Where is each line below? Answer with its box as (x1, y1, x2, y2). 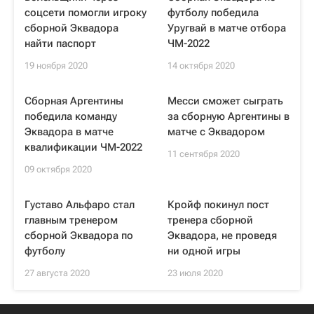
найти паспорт (25, 37, 96, 50)
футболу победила (168, 6, 259, 19)
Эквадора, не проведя (168, 229, 277, 242)
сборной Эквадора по (25, 229, 133, 242)
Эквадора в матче (25, 125, 114, 138)
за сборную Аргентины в (168, 110, 289, 123)
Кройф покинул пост (168, 198, 269, 211)
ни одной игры (168, 245, 240, 257)
